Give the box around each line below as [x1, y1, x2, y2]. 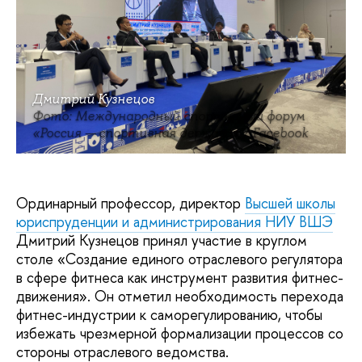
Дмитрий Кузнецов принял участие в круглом [16, 230, 307, 251]
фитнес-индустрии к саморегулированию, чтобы [16, 305, 322, 326]
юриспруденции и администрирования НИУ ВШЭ [16, 212, 333, 233]
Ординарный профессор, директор [16, 193, 245, 214]
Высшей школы [245, 193, 335, 214]
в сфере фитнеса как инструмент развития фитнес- [16, 267, 343, 288]
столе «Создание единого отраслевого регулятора [16, 249, 343, 270]
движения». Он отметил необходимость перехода [16, 286, 343, 307]
